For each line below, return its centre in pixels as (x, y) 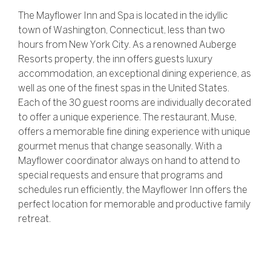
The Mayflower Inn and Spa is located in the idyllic (123, 16)
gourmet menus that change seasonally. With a (120, 147)
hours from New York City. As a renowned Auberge (127, 45)
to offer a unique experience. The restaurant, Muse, (127, 118)
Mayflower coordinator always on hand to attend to (129, 162)
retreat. (34, 220)
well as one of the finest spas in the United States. (124, 89)
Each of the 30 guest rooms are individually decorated (135, 103)
